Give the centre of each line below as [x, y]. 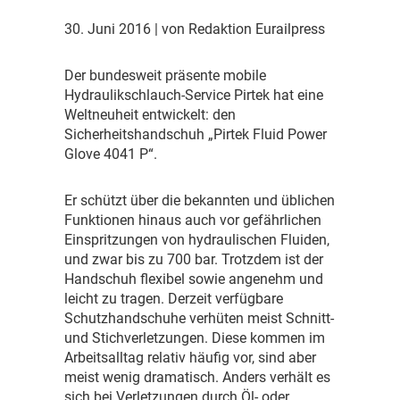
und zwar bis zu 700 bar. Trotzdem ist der [194, 260]
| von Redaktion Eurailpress [240, 29]
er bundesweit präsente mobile [170, 76]
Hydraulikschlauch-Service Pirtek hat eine [194, 96]
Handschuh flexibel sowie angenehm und [194, 279]
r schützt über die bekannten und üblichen [204, 201]
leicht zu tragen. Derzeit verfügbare [174, 299]
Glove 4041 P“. [111, 154]
